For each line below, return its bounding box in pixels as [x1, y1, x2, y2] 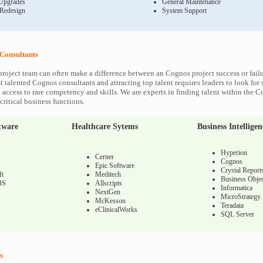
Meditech [95, 170, 121, 178]
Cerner [95, 153, 114, 161]
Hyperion [221, 149, 247, 157]
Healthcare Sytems [72, 122, 138, 131]
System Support [162, 6, 207, 15]
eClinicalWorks [95, 205, 137, 214]
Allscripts [95, 179, 122, 187]
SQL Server [221, 210, 254, 218]
